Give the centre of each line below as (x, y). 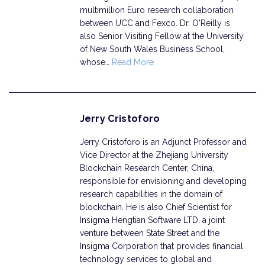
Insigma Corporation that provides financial (161, 246)
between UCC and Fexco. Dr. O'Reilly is (155, 23)
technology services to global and (146, 259)
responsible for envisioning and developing (163, 181)
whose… (96, 62)
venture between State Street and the (149, 233)
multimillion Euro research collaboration (156, 10)
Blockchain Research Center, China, (147, 168)
